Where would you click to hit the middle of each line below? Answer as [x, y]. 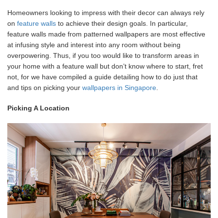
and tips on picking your [45, 87]
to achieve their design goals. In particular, [122, 23]
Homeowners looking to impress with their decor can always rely [106, 12]
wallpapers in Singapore [119, 87]
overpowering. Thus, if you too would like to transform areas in [103, 55]
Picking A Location [38, 108]
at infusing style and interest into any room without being [94, 45]
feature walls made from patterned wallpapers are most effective [106, 34]
